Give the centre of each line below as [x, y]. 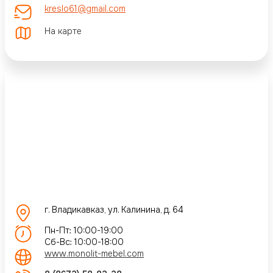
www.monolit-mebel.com [94, 253]
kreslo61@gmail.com [85, 8]
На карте [63, 31]
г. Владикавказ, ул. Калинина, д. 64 [114, 209]
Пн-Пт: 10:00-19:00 [84, 230]
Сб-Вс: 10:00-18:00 [84, 242]
